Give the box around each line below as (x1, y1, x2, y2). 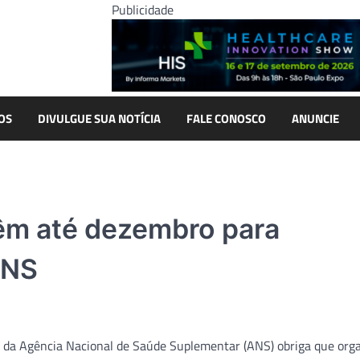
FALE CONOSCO (186, 108, 266, 128)
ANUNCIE (292, 108, 339, 128)
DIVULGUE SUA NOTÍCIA (38, 108, 161, 128)
